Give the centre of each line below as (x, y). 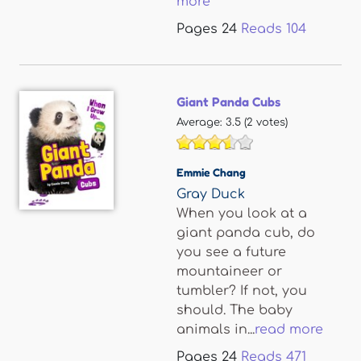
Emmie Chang (211, 172)
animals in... (216, 330)
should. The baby (234, 310)
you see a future (231, 252)
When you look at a (242, 214)
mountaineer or (229, 272)
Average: (201, 122)
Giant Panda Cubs (228, 102)
